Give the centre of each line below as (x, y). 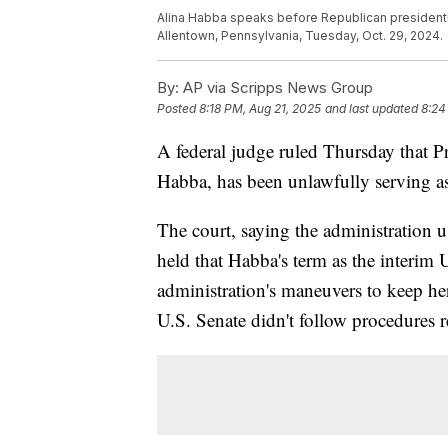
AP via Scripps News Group (276, 88)
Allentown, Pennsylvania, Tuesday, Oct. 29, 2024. (300, 36)
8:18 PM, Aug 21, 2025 (260, 109)
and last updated (371, 109)
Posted (178, 109)
